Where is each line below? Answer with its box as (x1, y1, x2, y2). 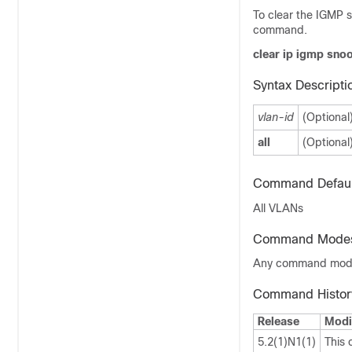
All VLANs (253, 202, 303, 214)
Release (258, 315, 299, 328)
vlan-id (258, 111, 294, 123)
